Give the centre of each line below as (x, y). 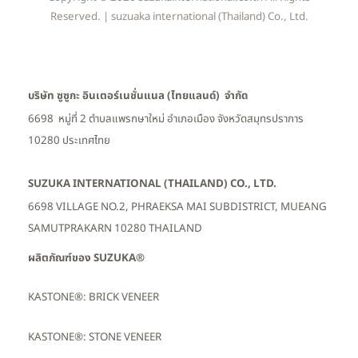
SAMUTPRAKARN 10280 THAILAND (115, 228)
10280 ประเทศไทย (69, 140)
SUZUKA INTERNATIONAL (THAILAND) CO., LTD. (152, 184)
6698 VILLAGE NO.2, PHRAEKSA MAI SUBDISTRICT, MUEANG (177, 207)
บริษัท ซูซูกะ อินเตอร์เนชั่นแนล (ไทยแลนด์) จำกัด (138, 96)
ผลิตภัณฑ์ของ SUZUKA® (86, 258)
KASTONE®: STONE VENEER (95, 337)
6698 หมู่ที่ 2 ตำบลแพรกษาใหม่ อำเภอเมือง (123, 119)
